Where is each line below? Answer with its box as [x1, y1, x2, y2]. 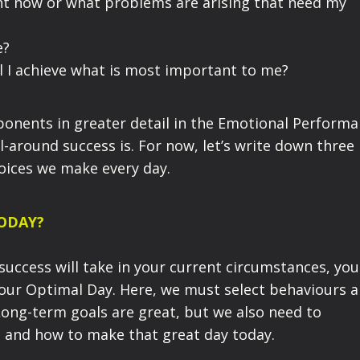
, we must [153, 279, 220, 299]
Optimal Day [26, 279, 112, 299]
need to [268, 301, 321, 321]
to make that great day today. [67, 324, 279, 344]
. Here [112, 279, 153, 299]
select [220, 279, 265, 299]
